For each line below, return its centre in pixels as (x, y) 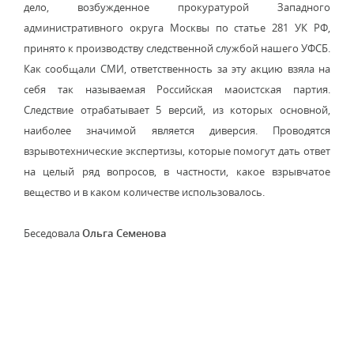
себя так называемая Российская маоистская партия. (177, 89)
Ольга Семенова (124, 233)
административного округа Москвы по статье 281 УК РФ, (177, 28)
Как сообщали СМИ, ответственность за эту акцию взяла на (177, 69)
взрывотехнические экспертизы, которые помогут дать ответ (177, 151)
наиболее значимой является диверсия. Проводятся (177, 130)
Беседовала (53, 233)
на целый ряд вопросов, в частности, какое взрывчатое (177, 171)
